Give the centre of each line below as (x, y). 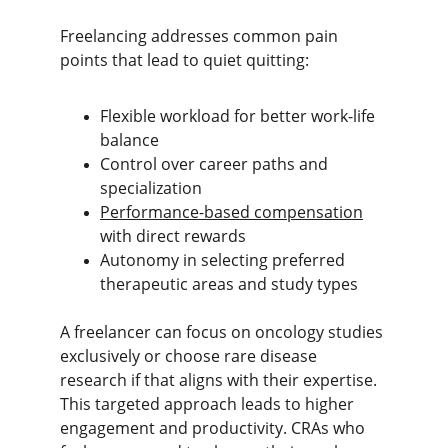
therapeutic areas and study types (229, 284)
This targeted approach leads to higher (209, 404)
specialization (151, 188)
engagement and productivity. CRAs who (214, 428)
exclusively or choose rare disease (190, 356)
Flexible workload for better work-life (239, 116)
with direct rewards (173, 236)
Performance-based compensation (231, 212)
